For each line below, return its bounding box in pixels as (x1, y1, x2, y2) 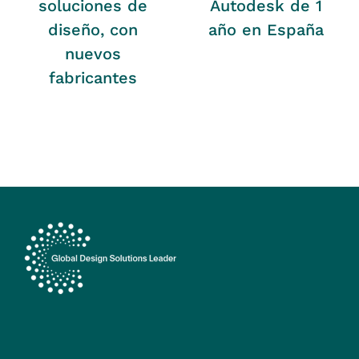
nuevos (65, 43, 121, 63)
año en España (208, 19, 324, 39)
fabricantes (49, 67, 137, 87)
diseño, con (48, 19, 138, 39)
